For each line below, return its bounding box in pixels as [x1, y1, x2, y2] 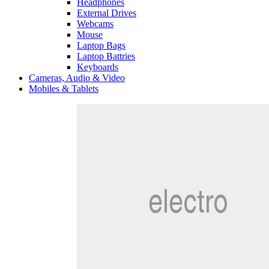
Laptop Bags [77, 40, 125, 51]
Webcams [77, 19, 113, 29]
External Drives [77, 8, 136, 19]
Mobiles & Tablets [29, 83, 98, 94]
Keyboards [77, 62, 118, 73]
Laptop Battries [77, 51, 135, 62]
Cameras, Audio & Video [29, 73, 125, 83]
